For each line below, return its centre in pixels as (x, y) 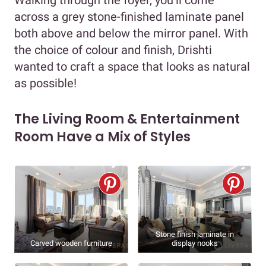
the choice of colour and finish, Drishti (113, 50)
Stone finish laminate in (195, 235)
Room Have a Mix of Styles (102, 137)
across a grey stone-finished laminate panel (129, 16)
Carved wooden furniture (71, 243)
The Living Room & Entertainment (127, 119)
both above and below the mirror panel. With (131, 33)
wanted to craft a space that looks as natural (132, 66)
